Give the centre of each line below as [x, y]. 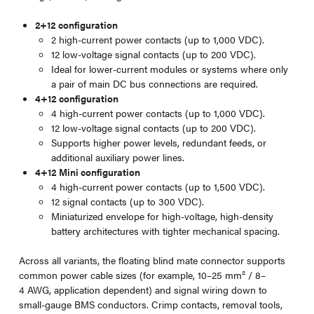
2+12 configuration [77, 24]
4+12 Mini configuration [88, 171]
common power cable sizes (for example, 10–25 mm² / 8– [142, 274]
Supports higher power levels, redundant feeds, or [159, 142]
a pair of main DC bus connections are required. [155, 83]
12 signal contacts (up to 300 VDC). [128, 201]
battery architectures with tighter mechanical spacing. [166, 230]
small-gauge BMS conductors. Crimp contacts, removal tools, [150, 304]
